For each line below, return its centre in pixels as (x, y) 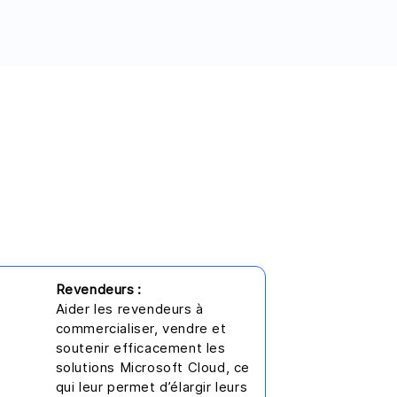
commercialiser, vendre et (141, 328)
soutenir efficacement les (140, 348)
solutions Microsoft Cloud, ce (152, 367)
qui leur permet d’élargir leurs (152, 387)
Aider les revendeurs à (129, 309)
